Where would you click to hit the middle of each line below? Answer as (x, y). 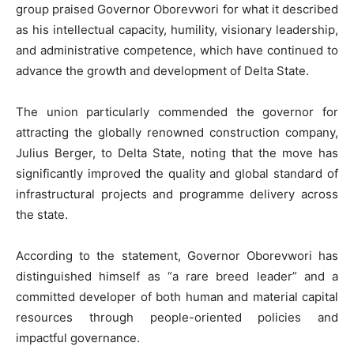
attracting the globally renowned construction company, (177, 133)
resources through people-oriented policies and (177, 318)
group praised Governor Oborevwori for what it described (177, 9)
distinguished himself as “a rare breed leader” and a (177, 277)
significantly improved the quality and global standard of (177, 174)
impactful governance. (78, 338)
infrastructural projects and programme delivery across (177, 194)
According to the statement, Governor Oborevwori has (177, 256)
